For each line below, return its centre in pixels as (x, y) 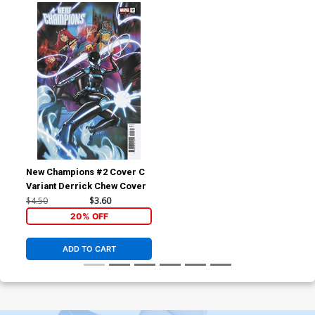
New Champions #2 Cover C (86, 172)
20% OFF (89, 216)
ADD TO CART (89, 249)
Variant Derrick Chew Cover (86, 186)
